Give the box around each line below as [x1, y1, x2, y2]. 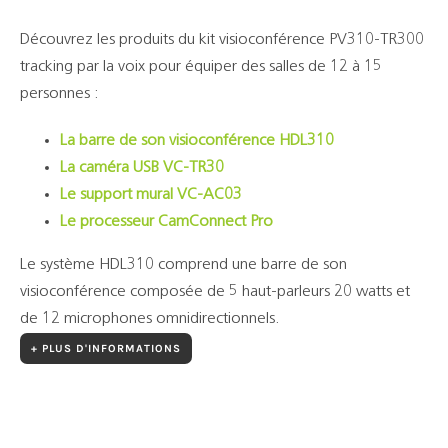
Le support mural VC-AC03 [59, 187, 242, 204]
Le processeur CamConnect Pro [59, 214, 273, 231]
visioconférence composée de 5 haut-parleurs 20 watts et [19, 284, 410, 301]
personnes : [19, 86, 99, 103]
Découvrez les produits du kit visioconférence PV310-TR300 [19, 32, 424, 49]
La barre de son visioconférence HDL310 [59, 133, 334, 150]
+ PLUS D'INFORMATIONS [30, 342, 181, 356]
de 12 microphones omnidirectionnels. [19, 311, 280, 328]
